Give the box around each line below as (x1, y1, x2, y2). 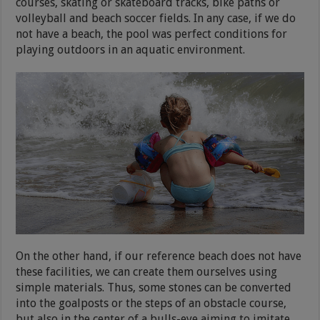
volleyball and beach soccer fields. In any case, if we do (16, 11, 296, 25)
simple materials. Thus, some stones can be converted (16, 280, 292, 294)
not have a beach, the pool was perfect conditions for (16, 26, 288, 41)
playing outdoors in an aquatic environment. (16, 42, 246, 56)
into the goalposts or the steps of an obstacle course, (16, 296, 287, 310)
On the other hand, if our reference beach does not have (16, 249, 302, 263)
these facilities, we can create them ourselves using (16, 264, 278, 279)
